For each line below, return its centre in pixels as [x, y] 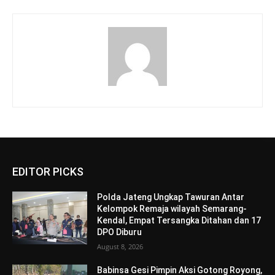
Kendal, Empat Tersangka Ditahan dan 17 [179, 220]
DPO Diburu [120, 232]
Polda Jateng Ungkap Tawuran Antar [171, 197]
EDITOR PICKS [48, 172]
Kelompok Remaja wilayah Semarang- [172, 209]
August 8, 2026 [120, 246]
